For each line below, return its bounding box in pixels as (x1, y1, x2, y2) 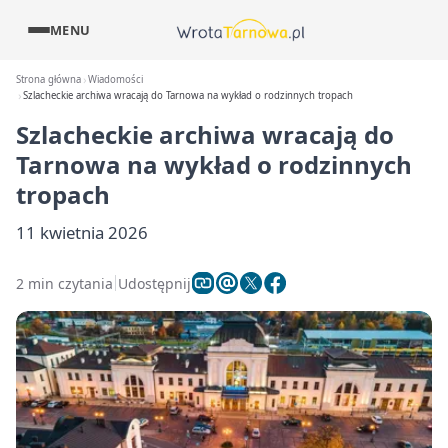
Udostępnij (118, 273, 191, 293)
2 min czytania (16, 273, 113, 293)
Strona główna (16, 73, 81, 86)
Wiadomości (88, 73, 144, 86)
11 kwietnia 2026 (16, 221, 148, 244)
